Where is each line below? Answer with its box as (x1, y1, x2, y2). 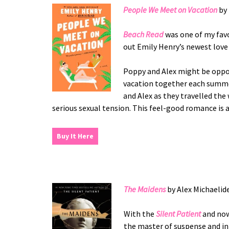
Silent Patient (156, 208, 201, 219)
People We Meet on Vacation (123, 4, 217, 15)
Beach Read (123, 29, 164, 39)
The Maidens (124, 184, 166, 194)
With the (124, 208, 156, 219)
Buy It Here (57, 131, 94, 141)
